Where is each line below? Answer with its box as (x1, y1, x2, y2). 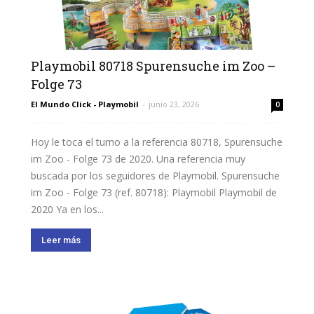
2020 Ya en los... (31, 203, 104, 217)
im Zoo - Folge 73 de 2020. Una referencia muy (31, 152, 245, 166)
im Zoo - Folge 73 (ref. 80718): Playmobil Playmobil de (31, 186, 277, 200)
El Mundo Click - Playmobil (31, 99, 139, 110)
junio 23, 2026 (149, 99, 199, 110)
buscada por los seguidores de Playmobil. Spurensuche (31, 169, 280, 183)
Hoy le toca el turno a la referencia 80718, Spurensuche (31, 135, 282, 149)
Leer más (41, 235, 81, 246)
